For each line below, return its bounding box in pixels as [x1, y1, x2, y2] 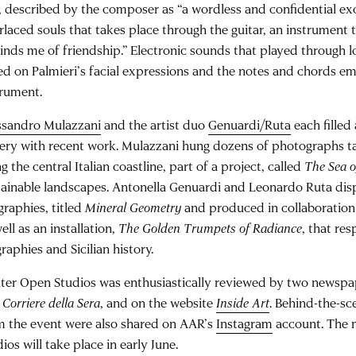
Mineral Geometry [85, 199, 182, 215]
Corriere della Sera [2, 294, 101, 311]
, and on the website [100, 294, 217, 311]
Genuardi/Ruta [208, 116, 292, 133]
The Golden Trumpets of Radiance [118, 219, 303, 236]
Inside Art [216, 294, 270, 311]
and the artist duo [101, 116, 209, 133]
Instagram [216, 315, 273, 331]
